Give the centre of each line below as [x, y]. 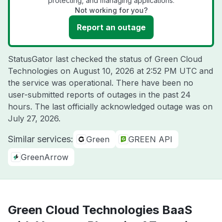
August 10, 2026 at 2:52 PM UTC [135, 71]
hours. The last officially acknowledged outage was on [110, 107]
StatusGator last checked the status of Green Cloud [105, 59]
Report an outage [111, 27]
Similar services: [41, 139]
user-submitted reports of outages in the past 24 [99, 95]
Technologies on [40, 71]
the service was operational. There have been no [101, 83]
